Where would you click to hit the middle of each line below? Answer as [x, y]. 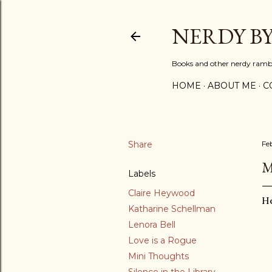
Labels [142, 174]
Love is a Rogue [162, 240]
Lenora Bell [152, 225]
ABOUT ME [232, 86]
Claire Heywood [161, 193]
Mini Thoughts [158, 256]
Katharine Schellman [172, 209]
